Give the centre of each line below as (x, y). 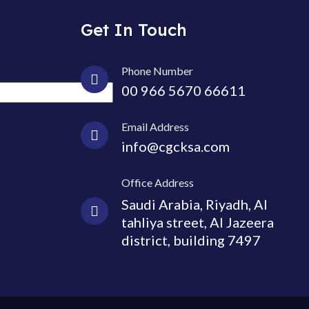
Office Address (157, 182)
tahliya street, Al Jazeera (197, 222)
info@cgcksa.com (175, 146)
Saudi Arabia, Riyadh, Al (194, 204)
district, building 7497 (191, 240)
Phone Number (157, 71)
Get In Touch (133, 30)
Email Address (155, 127)
